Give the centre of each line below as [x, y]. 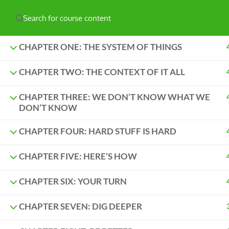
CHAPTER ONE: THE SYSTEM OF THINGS [100, 47]
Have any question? [80, 16]
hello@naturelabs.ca [151, 16]
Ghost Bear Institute [134, 29]
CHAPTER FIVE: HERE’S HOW [78, 156]
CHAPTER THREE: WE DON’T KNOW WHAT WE [114, 97]
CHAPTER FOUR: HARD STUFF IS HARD [98, 131]
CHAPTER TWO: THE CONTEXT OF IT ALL [102, 72]
